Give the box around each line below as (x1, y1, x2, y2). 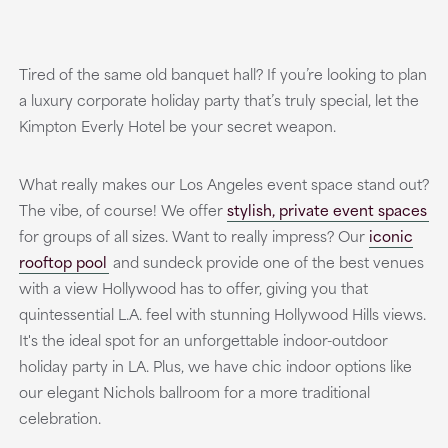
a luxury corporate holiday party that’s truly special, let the (18, 88, 419, 111)
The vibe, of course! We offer (18, 198, 227, 221)
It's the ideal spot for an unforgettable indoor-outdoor (18, 328, 388, 351)
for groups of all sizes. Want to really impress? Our (18, 224, 369, 247)
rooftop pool (18, 250, 107, 273)
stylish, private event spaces (226, 198, 427, 221)
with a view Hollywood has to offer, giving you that (18, 276, 368, 299)
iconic (368, 224, 413, 247)
